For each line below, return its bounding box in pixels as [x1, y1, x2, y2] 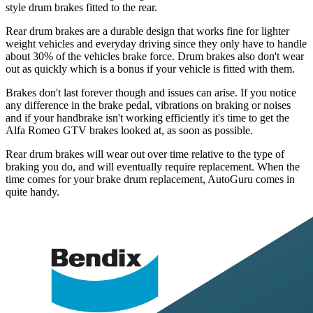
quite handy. [6, 186, 59, 198]
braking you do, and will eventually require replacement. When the [6, 161, 300, 173]
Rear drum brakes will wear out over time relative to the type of [6, 148, 284, 161]
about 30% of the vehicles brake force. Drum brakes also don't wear [6, 50, 304, 63]
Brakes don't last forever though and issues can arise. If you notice [6, 87, 296, 99]
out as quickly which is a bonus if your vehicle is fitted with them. [6, 63, 295, 75]
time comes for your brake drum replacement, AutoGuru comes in [6, 173, 295, 186]
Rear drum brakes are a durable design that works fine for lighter [6, 25, 289, 38]
